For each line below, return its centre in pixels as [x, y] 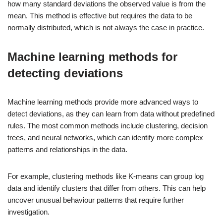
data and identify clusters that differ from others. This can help [107, 188]
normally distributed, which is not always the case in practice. [106, 28]
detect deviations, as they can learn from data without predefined [111, 114]
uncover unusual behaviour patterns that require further [96, 200]
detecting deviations [65, 73]
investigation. [28, 212]
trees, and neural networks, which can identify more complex [105, 138]
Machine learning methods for [92, 57]
